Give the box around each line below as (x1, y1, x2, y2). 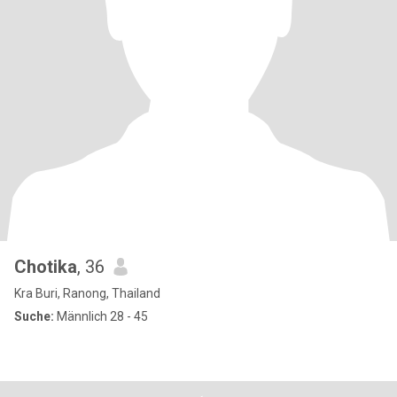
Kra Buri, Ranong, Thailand (14, 286, 160, 300)
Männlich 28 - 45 (54, 309, 148, 323)
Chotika (14, 256, 77, 277)
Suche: (14, 309, 54, 323)
